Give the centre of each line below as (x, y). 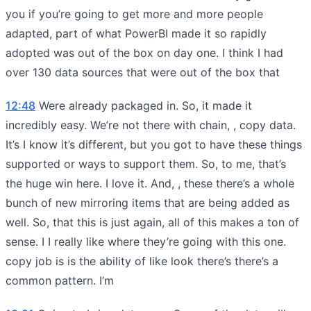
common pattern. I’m (60, 280)
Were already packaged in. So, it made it (144, 105)
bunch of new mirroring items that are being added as (148, 202)
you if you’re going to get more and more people (134, 14)
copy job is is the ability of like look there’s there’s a (142, 261)
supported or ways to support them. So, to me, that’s (146, 163)
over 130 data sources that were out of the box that (143, 72)
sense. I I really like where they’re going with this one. (146, 241)
